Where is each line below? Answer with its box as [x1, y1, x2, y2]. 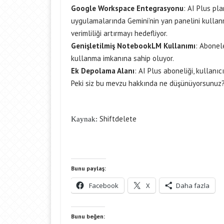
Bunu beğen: [71, 212, 105, 220]
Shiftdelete [99, 114, 138, 123]
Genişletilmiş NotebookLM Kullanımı [71, 41, 195, 50]
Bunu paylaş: [71, 164, 106, 172]
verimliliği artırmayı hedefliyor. [71, 28, 167, 38]
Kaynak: [71, 115, 99, 123]
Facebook [89, 181, 118, 190]
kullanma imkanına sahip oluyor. [71, 53, 174, 63]
